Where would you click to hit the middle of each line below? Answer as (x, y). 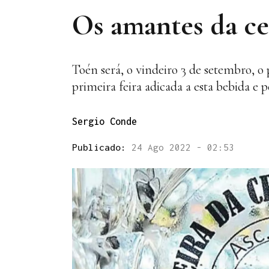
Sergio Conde (104, 122)
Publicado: (102, 147)
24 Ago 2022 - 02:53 (183, 147)
